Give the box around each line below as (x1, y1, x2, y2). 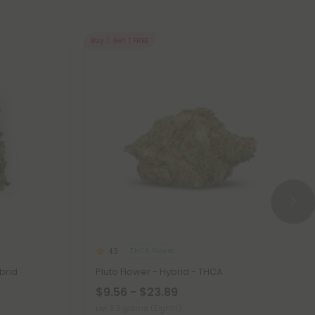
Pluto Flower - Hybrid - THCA (96, 264, 223, 278)
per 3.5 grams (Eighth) (96, 302, 181, 314)
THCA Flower (129, 245, 174, 257)
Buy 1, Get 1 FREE (91, 34, 148, 46)
